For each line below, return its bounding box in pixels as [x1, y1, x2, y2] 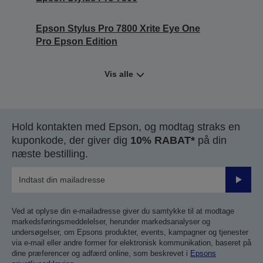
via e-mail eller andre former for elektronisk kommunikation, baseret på [12, 238, 251, 248]
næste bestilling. [12, 148, 88, 160]
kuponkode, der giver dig [12, 134, 130, 147]
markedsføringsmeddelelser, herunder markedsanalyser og [12, 217, 210, 227]
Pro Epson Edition [36, 36, 117, 47]
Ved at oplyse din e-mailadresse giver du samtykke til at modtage [12, 207, 234, 216]
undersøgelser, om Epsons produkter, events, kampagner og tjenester [12, 228, 248, 237]
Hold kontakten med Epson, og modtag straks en [12, 121, 240, 133]
